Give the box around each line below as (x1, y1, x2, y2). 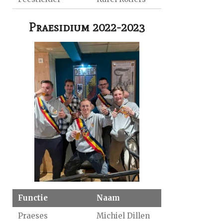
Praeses (18, 211, 48, 221)
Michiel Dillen (96, 211, 150, 221)
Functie (18, 193, 48, 203)
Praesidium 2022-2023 (29, 20, 145, 35)
